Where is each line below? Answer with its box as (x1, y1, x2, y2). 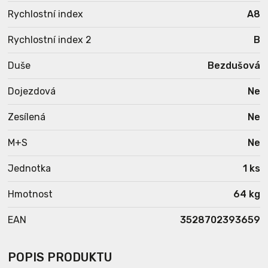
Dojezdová (8, 86, 56, 97)
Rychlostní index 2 (8, 34, 92, 45)
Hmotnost (8, 188, 53, 200)
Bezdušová (207, 60, 260, 71)
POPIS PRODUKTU (8, 250, 112, 264)
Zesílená (8, 111, 46, 123)
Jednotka (8, 163, 51, 174)
